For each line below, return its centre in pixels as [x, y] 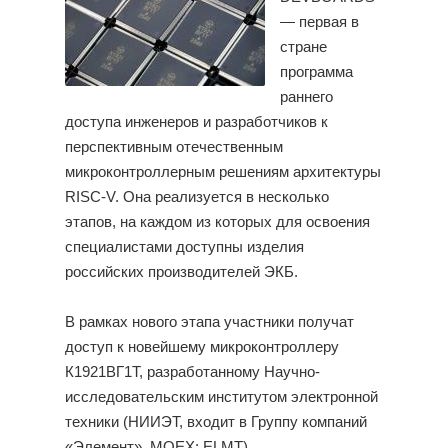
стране [303, 47]
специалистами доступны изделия [184, 247]
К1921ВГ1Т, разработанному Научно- [192, 372]
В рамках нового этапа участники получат [209, 322]
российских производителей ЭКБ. [181, 272]
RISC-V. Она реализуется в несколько [196, 197]
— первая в [319, 22]
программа [316, 72]
